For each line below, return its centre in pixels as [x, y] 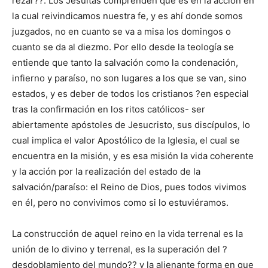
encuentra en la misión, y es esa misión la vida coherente [133, 156]
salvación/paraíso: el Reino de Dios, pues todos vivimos [129, 187]
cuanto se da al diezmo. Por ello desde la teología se [123, 47]
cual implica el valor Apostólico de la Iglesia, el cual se [126, 141]
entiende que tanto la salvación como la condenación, [125, 63]
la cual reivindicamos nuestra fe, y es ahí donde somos [127, 16]
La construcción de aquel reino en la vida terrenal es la [127, 234]
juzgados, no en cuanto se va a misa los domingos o [121, 32]
